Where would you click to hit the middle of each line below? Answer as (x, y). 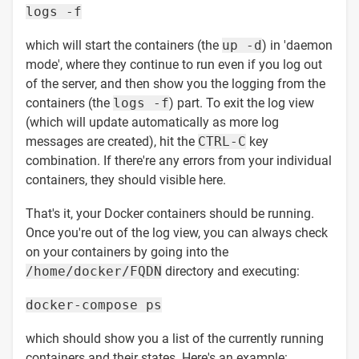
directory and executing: (231, 271)
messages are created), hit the (112, 141)
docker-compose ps (94, 305)
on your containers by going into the (127, 252)
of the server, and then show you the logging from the (175, 83)
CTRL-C (222, 141)
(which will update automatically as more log (152, 122)
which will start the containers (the (124, 45)
